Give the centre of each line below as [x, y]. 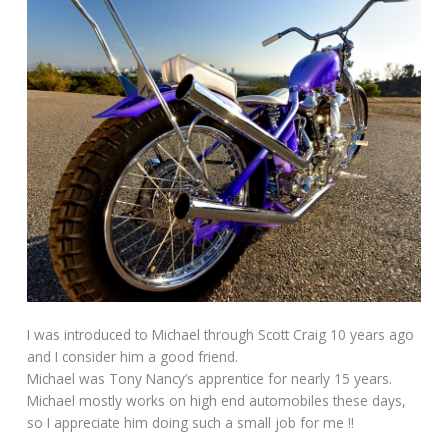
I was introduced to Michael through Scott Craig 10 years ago [221, 335]
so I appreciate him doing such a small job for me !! [191, 423]
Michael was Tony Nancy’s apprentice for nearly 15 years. [210, 379]
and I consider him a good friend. [133, 357]
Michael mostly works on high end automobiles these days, [217, 401]
